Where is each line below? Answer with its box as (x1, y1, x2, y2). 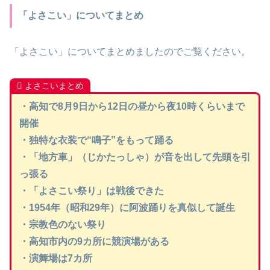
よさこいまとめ (24, 81, 84, 91)
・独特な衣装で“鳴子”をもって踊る (19, 134, 174, 145)
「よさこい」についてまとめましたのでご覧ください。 (10, 46, 251, 57)
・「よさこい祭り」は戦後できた (19, 185, 164, 196)
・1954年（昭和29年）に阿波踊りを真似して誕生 (19, 202, 235, 213)
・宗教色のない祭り (19, 219, 106, 230)
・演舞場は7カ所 (19, 253, 92, 263)
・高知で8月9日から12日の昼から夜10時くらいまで (19, 101, 245, 111)
